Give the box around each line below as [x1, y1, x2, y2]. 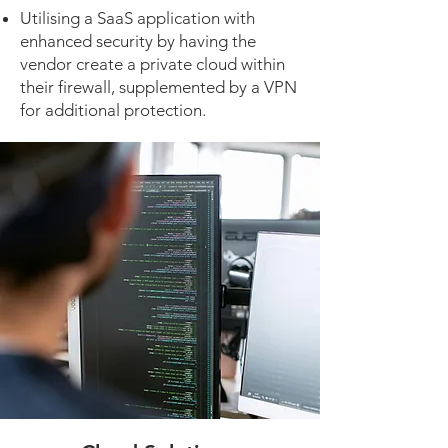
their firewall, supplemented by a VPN [20, 77, 297, 97]
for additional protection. [20, 100, 206, 120]
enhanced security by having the [20, 31, 256, 51]
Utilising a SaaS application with [20, 8, 255, 28]
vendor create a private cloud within [20, 54, 285, 74]
